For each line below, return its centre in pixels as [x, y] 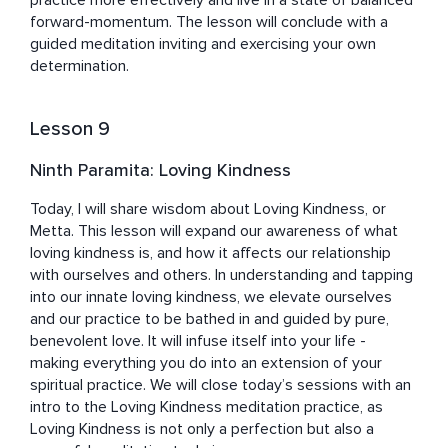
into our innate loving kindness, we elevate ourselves [211, 297]
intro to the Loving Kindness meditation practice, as [206, 407]
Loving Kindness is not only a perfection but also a [202, 429]
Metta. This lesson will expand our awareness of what [214, 231]
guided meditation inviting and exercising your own [203, 44]
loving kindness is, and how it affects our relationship [210, 253]
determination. [79, 66]
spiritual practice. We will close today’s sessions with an [220, 385]
